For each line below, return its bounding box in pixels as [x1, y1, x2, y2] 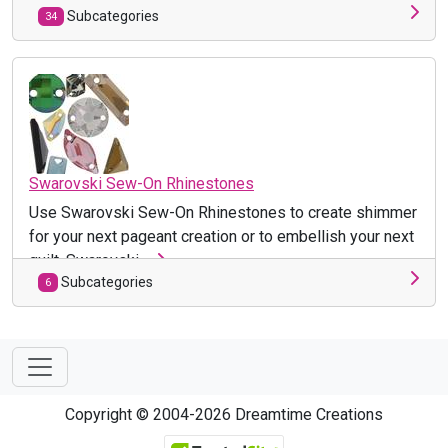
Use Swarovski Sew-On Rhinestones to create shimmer [29, 202, 417, 222]
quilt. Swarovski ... [29, 250, 156, 270]
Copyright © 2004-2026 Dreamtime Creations [65, 404, 383, 424]
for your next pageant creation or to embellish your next [29, 226, 414, 246]
